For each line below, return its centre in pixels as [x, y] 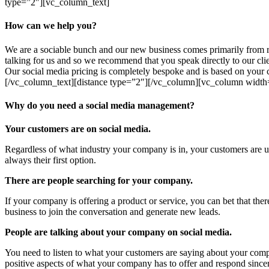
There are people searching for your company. [99, 181]
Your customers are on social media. [78, 129]
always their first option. [50, 160]
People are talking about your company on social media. [118, 232]
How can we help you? [51, 26]
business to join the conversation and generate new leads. [113, 212]
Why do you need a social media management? [100, 105]
